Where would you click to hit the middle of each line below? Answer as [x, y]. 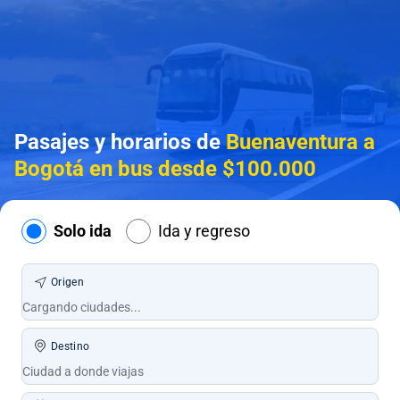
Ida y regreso [204, 231]
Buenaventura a [300, 142]
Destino [71, 346]
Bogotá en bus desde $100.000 [165, 169]
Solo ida [83, 231]
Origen [67, 282]
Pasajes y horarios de [120, 142]
